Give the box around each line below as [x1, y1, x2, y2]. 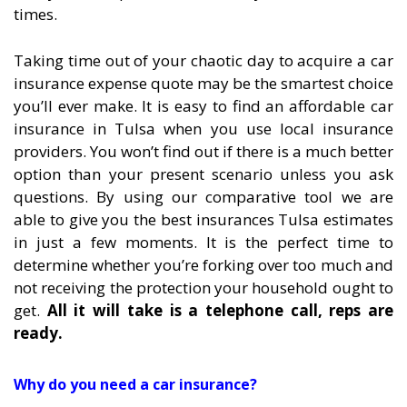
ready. [14, 322, 63, 343]
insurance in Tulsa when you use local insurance [14, 117, 393, 139]
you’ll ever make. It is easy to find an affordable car [14, 94, 393, 116]
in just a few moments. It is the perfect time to [14, 231, 393, 253]
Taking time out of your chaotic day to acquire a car [14, 49, 393, 71]
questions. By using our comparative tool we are [14, 185, 393, 207]
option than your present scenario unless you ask [14, 163, 393, 184]
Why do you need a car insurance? [14, 374, 257, 395]
